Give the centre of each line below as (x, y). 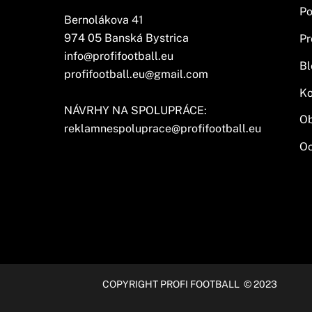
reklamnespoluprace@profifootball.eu (163, 129)
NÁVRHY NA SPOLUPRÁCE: (135, 111)
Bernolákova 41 (104, 20)
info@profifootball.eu (119, 56)
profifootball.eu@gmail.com (136, 75)
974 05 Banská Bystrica (126, 38)
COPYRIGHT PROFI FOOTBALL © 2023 (190, 284)
